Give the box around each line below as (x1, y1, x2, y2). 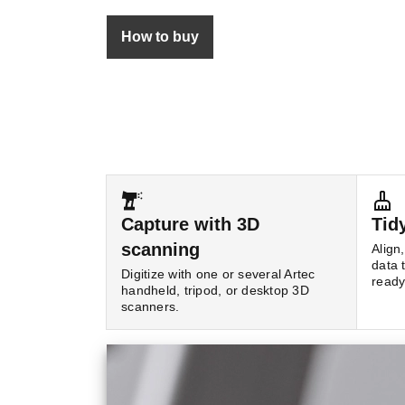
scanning (121, 240, 200, 259)
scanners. (121, 299, 180, 314)
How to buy (121, 29, 199, 44)
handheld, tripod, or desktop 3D (121, 283, 309, 297)
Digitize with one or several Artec (121, 267, 316, 281)
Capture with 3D (121, 214, 259, 234)
